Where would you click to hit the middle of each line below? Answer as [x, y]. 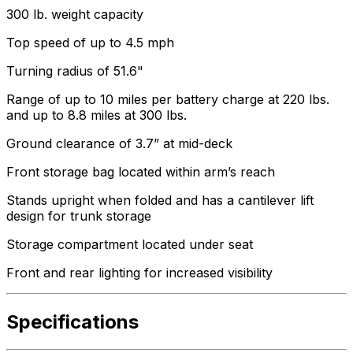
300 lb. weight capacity [75, 15]
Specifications [72, 322]
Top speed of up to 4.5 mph [90, 43]
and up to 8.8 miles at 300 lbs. [97, 115]
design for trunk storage [79, 216]
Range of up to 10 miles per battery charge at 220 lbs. [168, 100]
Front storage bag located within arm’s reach [141, 172]
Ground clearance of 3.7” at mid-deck [119, 144]
